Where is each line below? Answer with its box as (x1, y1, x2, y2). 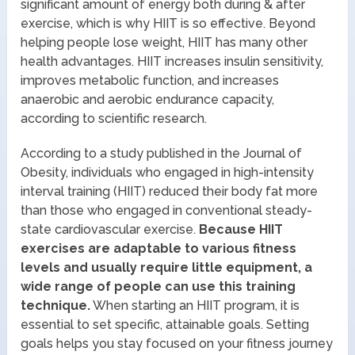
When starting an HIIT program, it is (90, 297, 300, 313)
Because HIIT (196, 221, 284, 237)
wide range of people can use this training (21, 278, 296, 294)
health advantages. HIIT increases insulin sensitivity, (21, 53, 324, 69)
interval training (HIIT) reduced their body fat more (21, 183, 319, 199)
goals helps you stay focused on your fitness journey (21, 335, 334, 351)
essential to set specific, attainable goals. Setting (21, 316, 310, 332)
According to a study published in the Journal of (21, 145, 303, 161)
